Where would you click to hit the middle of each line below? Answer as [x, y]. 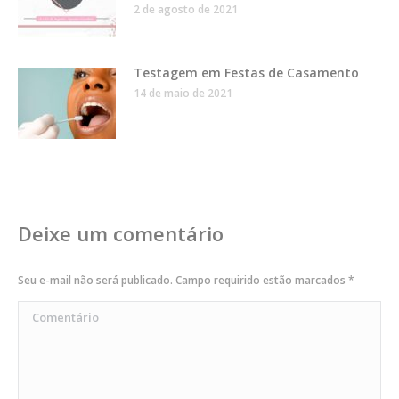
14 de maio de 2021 [183, 94]
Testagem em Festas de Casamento [246, 73]
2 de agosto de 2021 [186, 10]
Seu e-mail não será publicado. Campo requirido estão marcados [183, 281]
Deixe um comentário [121, 234]
